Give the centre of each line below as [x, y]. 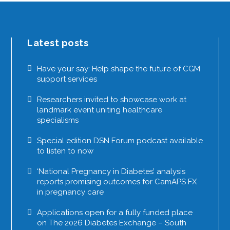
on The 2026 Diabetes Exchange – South [112, 223]
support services [67, 79]
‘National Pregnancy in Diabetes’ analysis [111, 171]
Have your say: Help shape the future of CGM [119, 69]
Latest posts [58, 43]
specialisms [58, 120]
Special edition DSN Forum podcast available [120, 140]
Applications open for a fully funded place [115, 212]
